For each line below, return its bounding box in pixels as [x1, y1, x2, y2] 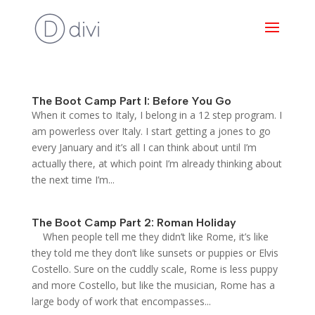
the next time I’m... [31, 173, 115, 186]
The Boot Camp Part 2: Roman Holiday [31, 216, 236, 229]
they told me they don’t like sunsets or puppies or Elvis [31, 246, 278, 259]
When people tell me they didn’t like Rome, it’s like [31, 230, 269, 243]
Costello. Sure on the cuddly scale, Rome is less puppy [31, 262, 278, 276]
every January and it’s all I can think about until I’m [31, 141, 257, 154]
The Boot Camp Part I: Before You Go [31, 94, 231, 108]
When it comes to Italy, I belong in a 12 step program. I [31, 108, 282, 122]
